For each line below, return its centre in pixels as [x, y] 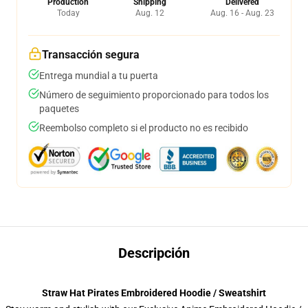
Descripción [154, 253]
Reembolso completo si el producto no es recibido [144, 128]
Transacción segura [91, 55]
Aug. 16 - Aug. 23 [242, 13]
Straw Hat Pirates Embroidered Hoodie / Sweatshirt [154, 293]
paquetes [59, 109]
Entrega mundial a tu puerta [99, 76]
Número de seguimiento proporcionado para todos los [154, 95]
